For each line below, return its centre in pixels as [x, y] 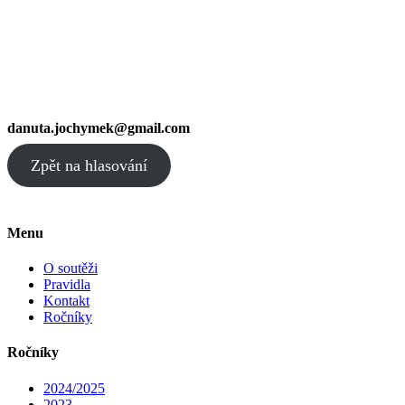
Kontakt [66, 301]
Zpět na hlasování [89, 165]
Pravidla [67, 285]
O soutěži [71, 268]
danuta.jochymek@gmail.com [99, 128]
